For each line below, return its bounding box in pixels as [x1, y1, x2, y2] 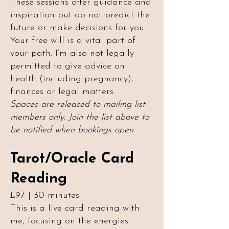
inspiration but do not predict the [10, 10, 150, 20]
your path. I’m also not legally [10, 49, 134, 58]
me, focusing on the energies [10, 216, 128, 226]
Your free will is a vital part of [10, 36, 135, 45]
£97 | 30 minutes [10, 191, 79, 200]
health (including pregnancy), [10, 74, 133, 84]
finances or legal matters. [10, 87, 115, 97]
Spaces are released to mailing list [10, 100, 145, 109]
